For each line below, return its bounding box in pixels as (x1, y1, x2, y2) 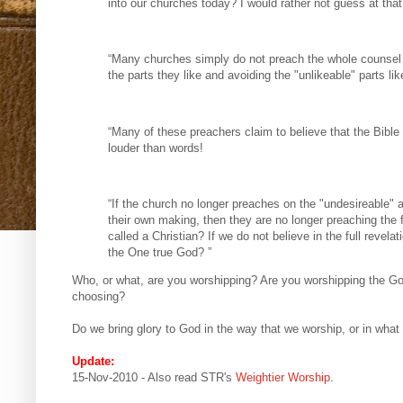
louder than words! (108, 140, 203, 155)
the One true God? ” (108, 246, 211, 260)
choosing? (72, 290, 125, 304)
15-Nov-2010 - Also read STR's (72, 371, 236, 385)
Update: (72, 354, 114, 369)
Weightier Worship (236, 371, 330, 385)
